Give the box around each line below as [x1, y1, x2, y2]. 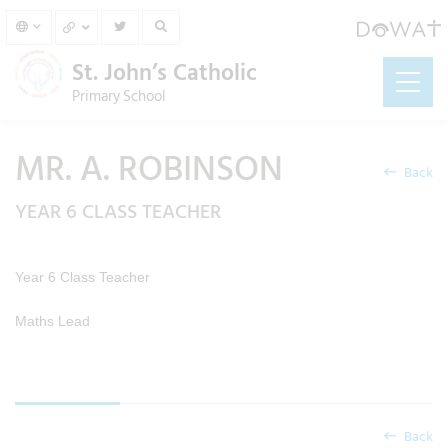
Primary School [72, 84, 166, 109]
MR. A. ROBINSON [15, 141, 283, 198]
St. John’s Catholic [72, 54, 257, 92]
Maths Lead [15, 313, 90, 329]
